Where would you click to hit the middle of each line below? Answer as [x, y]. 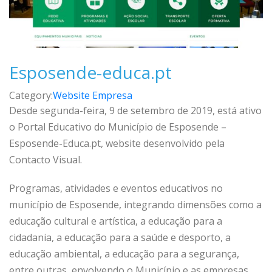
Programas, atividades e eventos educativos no [116, 188]
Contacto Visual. [46, 159]
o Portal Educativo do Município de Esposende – [118, 127]
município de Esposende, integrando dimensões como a [135, 204]
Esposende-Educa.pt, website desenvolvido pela [117, 143]
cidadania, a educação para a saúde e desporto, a [120, 237]
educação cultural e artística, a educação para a [116, 221]
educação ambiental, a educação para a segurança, [124, 253]
